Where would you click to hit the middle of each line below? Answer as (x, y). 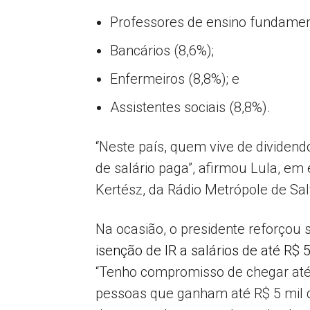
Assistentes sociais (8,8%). (190, 107)
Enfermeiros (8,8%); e (175, 79)
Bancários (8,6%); (162, 51)
